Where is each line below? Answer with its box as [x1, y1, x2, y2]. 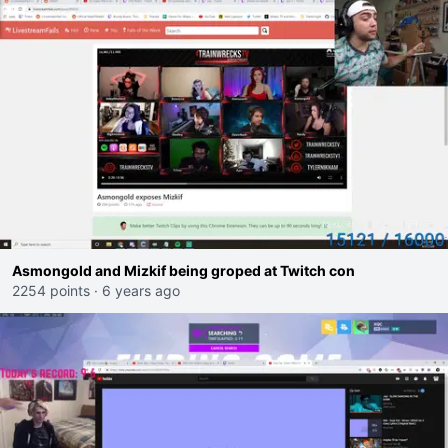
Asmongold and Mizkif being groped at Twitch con [12, 262, 355, 279]
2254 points [12, 282, 90, 299]
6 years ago [102, 282, 180, 299]
